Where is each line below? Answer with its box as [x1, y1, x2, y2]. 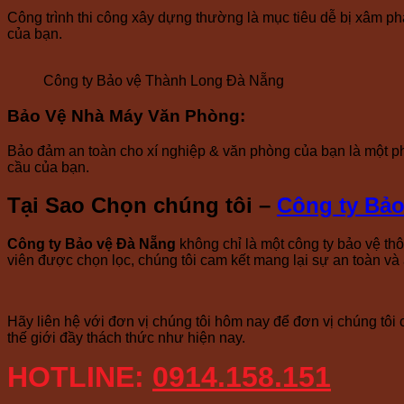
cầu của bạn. [7, 159, 89, 175]
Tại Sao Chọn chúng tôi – [7, 193, 277, 218]
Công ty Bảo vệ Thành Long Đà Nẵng [43, 73, 284, 89]
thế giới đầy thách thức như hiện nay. [7, 330, 245, 346]
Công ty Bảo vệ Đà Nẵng [7, 236, 176, 252]
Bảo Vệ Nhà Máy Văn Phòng [7, 106, 240, 125]
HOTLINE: [7, 361, 152, 394]
